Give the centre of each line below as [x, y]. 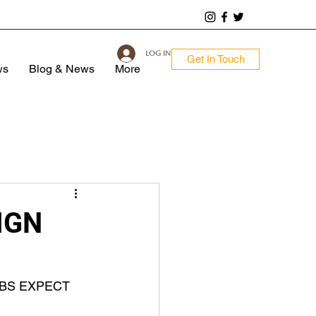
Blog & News [61, 69]
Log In [158, 53]
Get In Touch [215, 59]
